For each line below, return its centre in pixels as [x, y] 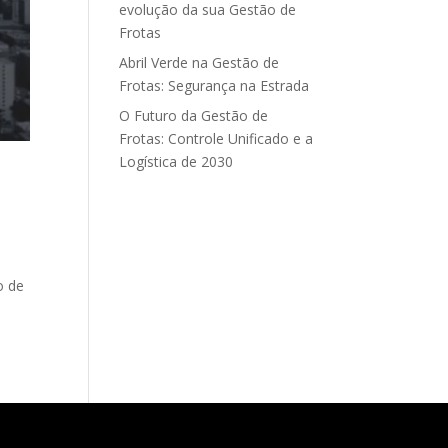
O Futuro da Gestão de [194, 116]
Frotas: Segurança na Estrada [214, 86]
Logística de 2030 [176, 162]
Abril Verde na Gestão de [199, 63]
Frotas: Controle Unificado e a [216, 139]
